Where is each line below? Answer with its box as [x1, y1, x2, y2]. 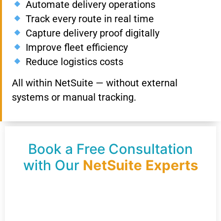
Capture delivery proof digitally [23, 27, 159, 39]
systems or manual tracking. [12, 91, 136, 103]
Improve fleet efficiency [23, 41, 128, 53]
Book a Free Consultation [28, 141, 193, 158]
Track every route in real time [23, 12, 154, 25]
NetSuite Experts [82, 157, 198, 174]
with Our [23, 157, 83, 174]
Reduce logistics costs [23, 55, 123, 68]
